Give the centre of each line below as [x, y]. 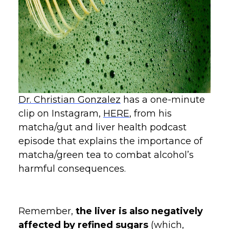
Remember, [47, 211]
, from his [151, 113]
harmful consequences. [72, 168]
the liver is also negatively [139, 211]
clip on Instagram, [61, 113]
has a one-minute [163, 99]
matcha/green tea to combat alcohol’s [106, 155]
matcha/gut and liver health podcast [102, 127]
